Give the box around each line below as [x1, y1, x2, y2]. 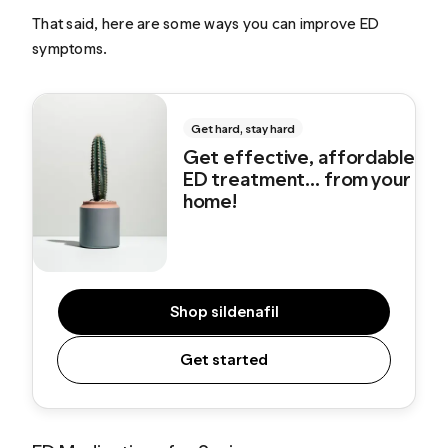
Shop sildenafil [169, 301, 279, 321]
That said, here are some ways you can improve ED [32, 13, 380, 33]
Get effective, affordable [182, 144, 415, 169]
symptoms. [32, 38, 108, 58]
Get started [180, 349, 268, 369]
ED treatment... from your [182, 166, 410, 191]
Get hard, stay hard [190, 121, 295, 136]
